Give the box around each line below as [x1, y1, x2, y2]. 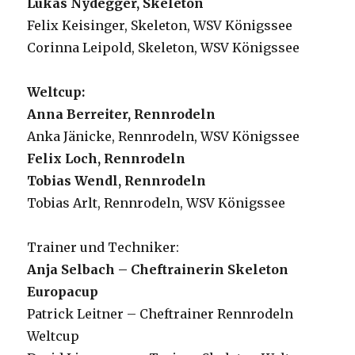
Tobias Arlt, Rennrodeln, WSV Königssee [27, 195, 286, 212]
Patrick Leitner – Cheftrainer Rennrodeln [27, 306, 294, 323]
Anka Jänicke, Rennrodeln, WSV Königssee [27, 128, 300, 145]
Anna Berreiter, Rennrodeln [27, 106, 216, 123]
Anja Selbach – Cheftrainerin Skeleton [27, 261, 289, 278]
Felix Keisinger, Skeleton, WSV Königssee [27, 17, 293, 34]
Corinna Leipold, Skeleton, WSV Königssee [27, 40, 300, 56]
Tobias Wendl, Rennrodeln [27, 173, 207, 189]
